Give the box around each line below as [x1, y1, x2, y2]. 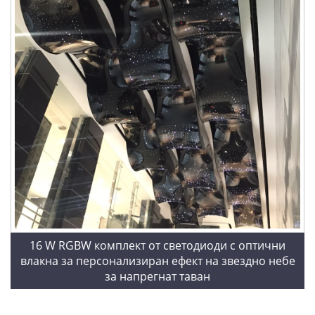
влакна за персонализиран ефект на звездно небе [20, 252, 295, 269]
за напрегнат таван [105, 268, 210, 284]
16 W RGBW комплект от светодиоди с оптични [30, 237, 285, 253]
